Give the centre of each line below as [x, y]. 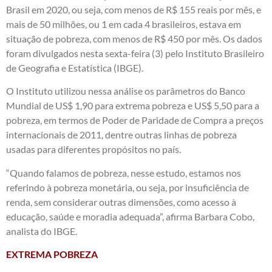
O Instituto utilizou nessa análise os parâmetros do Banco [126, 91]
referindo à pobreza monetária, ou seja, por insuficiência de [127, 187]
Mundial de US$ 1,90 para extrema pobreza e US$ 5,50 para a [133, 106]
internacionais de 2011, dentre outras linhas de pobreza [121, 135]
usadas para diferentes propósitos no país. [93, 149]
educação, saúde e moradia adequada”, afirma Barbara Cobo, [130, 216]
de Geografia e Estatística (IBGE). [75, 67]
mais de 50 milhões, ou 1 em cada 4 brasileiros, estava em [124, 24]
